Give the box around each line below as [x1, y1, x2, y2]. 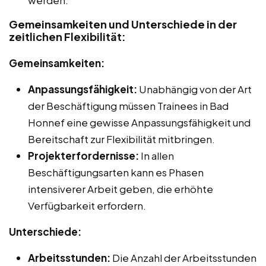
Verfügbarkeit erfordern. [28, 198, 146, 212]
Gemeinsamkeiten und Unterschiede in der [9, 17, 237, 31]
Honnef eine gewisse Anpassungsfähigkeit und [28, 115, 251, 129]
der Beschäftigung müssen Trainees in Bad [28, 99, 229, 112]
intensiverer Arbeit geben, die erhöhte [28, 182, 213, 195]
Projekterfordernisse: [28, 148, 139, 162]
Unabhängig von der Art [137, 82, 252, 96]
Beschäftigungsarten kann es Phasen [28, 165, 204, 179]
